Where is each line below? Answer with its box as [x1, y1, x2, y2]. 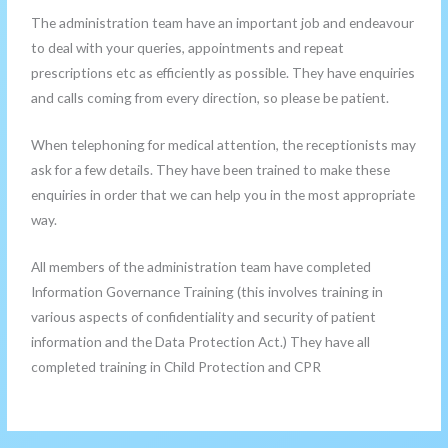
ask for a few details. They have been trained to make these [31, 160, 391, 178]
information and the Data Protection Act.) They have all [31, 332, 371, 350]
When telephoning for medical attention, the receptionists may [31, 135, 417, 153]
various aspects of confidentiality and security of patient [31, 307, 377, 325]
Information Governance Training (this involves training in [31, 282, 384, 300]
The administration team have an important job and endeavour [31, 14, 415, 32]
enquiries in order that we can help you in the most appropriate [31, 185, 416, 203]
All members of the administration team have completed [31, 257, 372, 275]
